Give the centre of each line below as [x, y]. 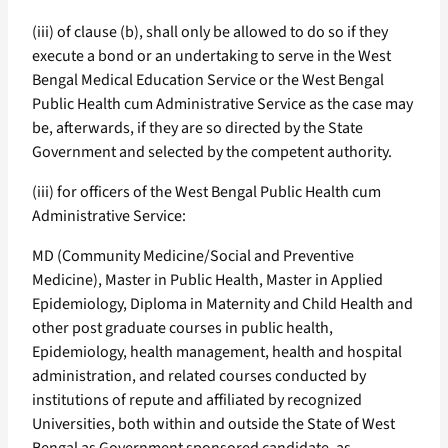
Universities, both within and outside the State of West [213, 424]
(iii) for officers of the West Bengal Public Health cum [206, 192]
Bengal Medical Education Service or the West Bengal [208, 80]
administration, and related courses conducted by [199, 376]
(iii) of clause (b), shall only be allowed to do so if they [210, 32]
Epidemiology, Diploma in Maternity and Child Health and [222, 304]
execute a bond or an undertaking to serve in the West [211, 56]
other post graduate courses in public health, [182, 328]
